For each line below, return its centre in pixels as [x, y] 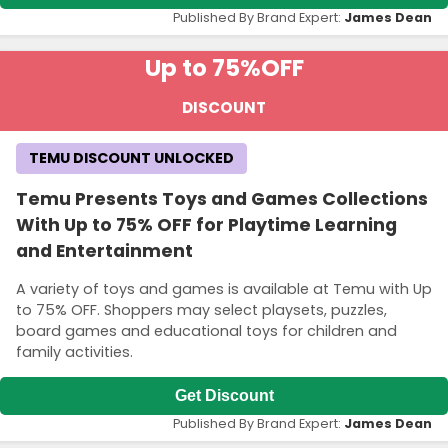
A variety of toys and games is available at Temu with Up [224, 288]
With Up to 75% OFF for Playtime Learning [206, 225]
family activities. [74, 351]
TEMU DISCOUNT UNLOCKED [131, 158]
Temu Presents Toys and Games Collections [222, 199]
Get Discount [224, 396]
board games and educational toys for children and [206, 330]
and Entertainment [104, 251]
